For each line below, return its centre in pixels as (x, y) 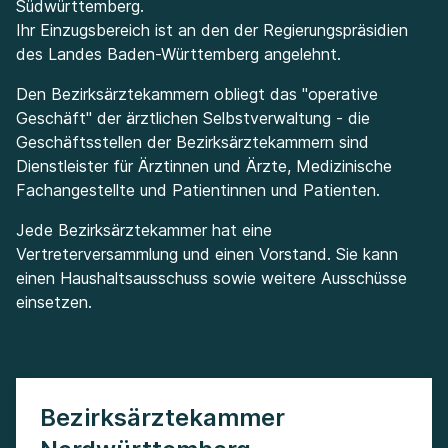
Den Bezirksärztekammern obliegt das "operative (197, 94)
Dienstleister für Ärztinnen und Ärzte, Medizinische (204, 166)
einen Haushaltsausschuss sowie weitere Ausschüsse (211, 278)
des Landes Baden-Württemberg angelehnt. (181, 54)
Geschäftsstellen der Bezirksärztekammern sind (192, 142)
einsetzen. (56, 302)
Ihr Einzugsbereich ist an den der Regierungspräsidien (212, 30)
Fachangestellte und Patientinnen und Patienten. (198, 190)
